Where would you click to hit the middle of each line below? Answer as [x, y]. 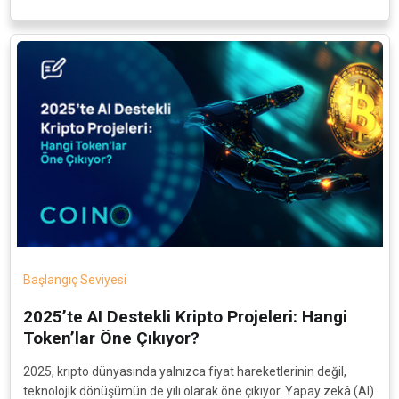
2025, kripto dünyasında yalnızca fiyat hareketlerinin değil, [184, 371]
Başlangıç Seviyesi [74, 279]
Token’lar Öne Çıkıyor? [111, 338]
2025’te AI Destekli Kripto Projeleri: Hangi [185, 316]
